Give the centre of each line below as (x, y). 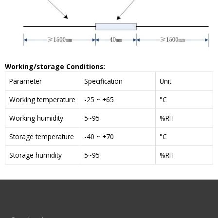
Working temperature (42, 100)
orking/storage (39, 67)
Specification (103, 81)
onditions (87, 67)
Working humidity (36, 118)
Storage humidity (36, 155)
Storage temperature (42, 137)
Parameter (26, 81)
